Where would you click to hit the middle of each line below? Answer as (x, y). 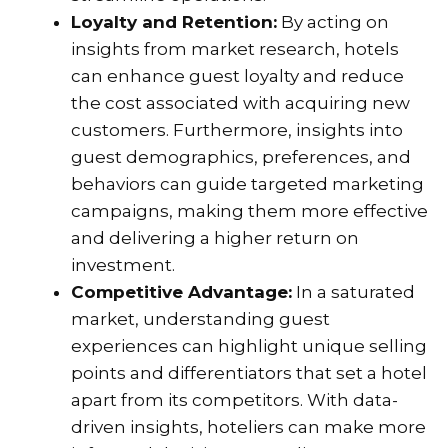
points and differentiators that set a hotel (249, 372)
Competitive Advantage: (181, 291)
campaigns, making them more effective (249, 210)
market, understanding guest (200, 318)
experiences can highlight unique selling (249, 345)
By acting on (333, 21)
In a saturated (353, 291)
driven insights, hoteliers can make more (248, 426)
